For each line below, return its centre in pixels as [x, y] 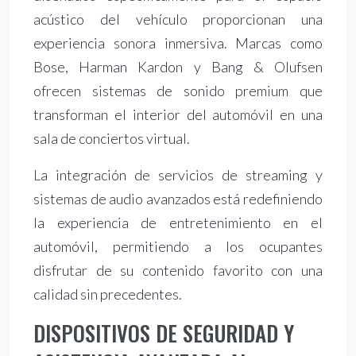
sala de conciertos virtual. [112, 139]
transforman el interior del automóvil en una [178, 115]
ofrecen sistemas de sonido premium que [178, 91]
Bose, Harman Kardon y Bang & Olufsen [178, 67]
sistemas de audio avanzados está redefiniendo [178, 199]
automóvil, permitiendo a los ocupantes [178, 247]
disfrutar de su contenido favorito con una [178, 271]
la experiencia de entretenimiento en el [178, 223]
